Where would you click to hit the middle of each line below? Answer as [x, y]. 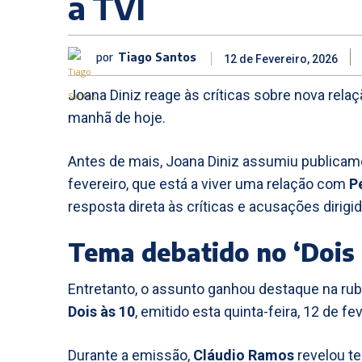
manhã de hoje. [117, 118]
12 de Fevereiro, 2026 [281, 59]
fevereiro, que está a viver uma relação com [208, 184]
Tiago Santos [157, 57]
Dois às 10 [101, 311]
